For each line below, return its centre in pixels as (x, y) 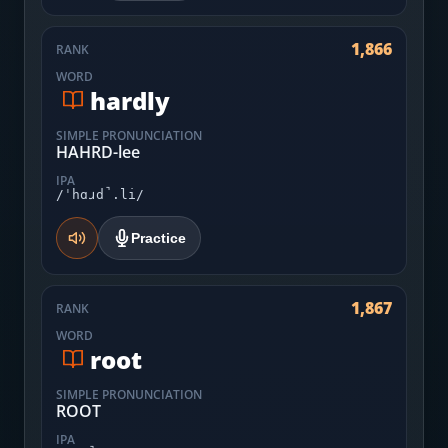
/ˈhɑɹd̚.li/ (100, 194)
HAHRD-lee (98, 152)
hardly (130, 100)
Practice (158, 238)
